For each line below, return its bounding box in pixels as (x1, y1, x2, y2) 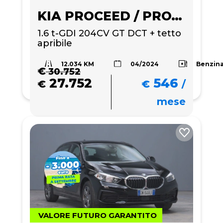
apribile (37, 37, 72, 49)
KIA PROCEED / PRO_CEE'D (171, 8, 182, 23)
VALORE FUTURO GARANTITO (38, 211, 157, 220)
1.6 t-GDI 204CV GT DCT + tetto (37, 27, 181, 39)
